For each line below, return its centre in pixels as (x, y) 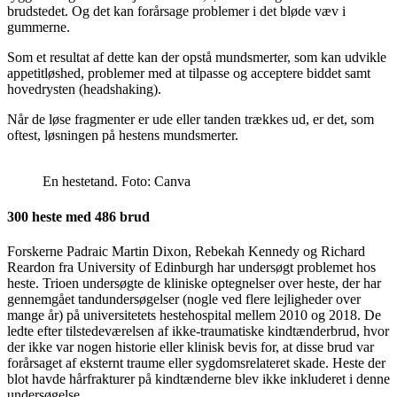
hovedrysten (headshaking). (84, 90)
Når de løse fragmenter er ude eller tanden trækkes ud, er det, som (191, 120)
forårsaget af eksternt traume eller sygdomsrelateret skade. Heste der (196, 362)
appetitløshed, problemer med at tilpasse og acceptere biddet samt (189, 74)
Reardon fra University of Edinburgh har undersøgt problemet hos (191, 267)
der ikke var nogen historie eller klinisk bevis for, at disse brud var (191, 346)
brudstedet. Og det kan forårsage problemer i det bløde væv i (176, 12)
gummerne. (39, 27)
